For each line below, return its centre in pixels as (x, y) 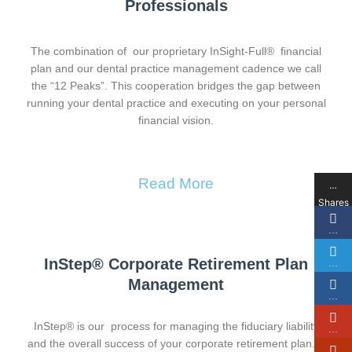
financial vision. (176, 120)
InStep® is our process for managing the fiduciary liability (176, 326)
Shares (334, 202)
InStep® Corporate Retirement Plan (176, 264)
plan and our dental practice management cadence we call (176, 68)
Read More (176, 183)
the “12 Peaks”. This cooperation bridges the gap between (176, 86)
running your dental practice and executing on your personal (176, 103)
